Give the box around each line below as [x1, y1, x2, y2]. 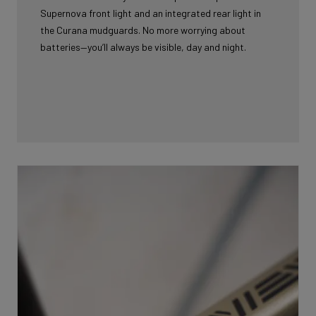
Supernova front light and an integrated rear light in [40, 7, 261, 20]
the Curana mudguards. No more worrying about [40, 24, 245, 37]
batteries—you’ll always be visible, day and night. [40, 41, 246, 54]
